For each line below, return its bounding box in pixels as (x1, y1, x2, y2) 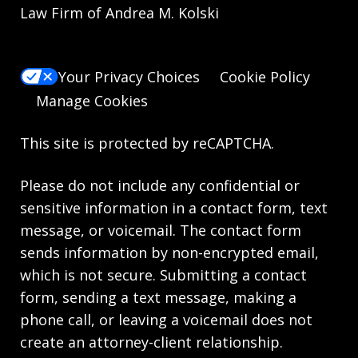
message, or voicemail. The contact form (20, 221, 301, 241)
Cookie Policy (220, 66, 310, 86)
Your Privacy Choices (58, 66, 200, 86)
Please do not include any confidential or (20, 176, 300, 196)
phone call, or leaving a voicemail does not (20, 310, 312, 330)
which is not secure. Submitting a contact (20, 265, 307, 285)
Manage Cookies (36, 91, 148, 111)
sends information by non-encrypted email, (20, 243, 319, 263)
